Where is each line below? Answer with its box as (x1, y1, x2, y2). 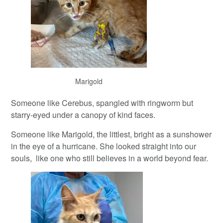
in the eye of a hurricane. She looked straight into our (11, 140, 197, 152)
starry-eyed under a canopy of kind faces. (11, 109, 156, 120)
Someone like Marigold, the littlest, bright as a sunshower (11, 128, 212, 140)
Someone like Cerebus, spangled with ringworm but (11, 97, 194, 109)
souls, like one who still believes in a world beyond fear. (11, 152, 209, 164)
